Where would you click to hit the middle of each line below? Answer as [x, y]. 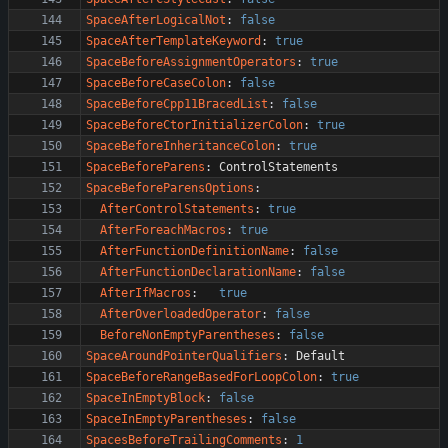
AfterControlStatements [177, 209]
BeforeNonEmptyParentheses [187, 335]
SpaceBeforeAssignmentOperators [191, 62]
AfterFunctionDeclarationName [198, 272]
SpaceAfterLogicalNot [156, 20]
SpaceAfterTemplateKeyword [173, 41]
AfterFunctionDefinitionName [194, 251]
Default [320, 356]
